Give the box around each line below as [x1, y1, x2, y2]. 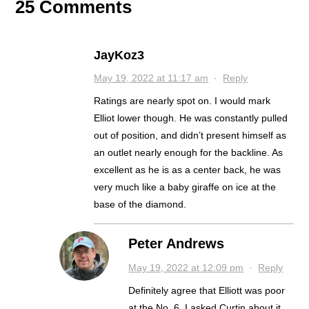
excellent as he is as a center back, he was [94, 163, 281, 175]
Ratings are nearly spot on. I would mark [94, 94, 271, 106]
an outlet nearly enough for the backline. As [94, 146, 283, 158]
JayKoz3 [94, 48, 145, 62]
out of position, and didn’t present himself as [94, 129, 287, 141]
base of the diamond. [94, 198, 187, 210]
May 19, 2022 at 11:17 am [94, 72, 209, 83]
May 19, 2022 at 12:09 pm [128, 261, 244, 273]
